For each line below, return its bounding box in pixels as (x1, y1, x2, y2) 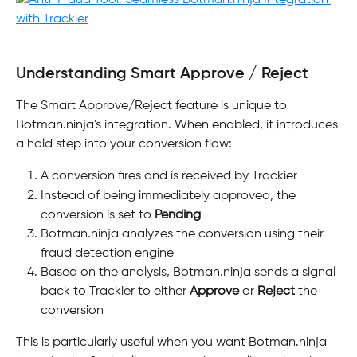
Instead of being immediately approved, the (41, 189, 299, 202)
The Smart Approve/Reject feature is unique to (16, 100, 290, 113)
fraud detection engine (41, 246, 174, 260)
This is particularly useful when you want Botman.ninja (16, 335, 330, 349)
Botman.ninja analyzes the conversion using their (41, 227, 327, 241)
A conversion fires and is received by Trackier (41, 170, 297, 183)
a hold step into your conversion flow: (16, 138, 232, 151)
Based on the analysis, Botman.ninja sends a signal (41, 265, 339, 279)
